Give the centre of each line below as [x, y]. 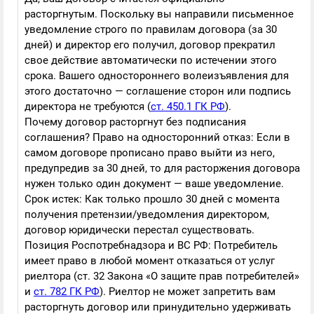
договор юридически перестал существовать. [139, 230]
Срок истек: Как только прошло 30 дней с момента [152, 199]
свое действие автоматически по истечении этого [151, 60]
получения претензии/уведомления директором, [147, 214]
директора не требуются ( [88, 107]
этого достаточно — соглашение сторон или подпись [158, 91]
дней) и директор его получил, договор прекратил [150, 45]
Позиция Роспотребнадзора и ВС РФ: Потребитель [151, 245]
